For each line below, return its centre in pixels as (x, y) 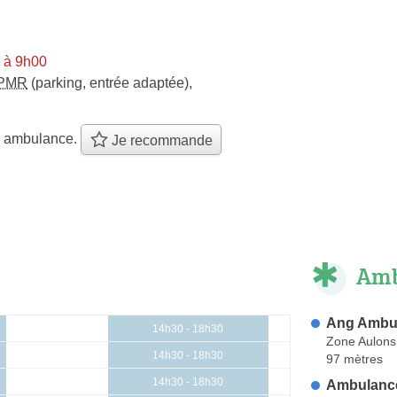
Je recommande (160, 141)
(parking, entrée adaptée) (108, 82)
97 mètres (354, 358)
